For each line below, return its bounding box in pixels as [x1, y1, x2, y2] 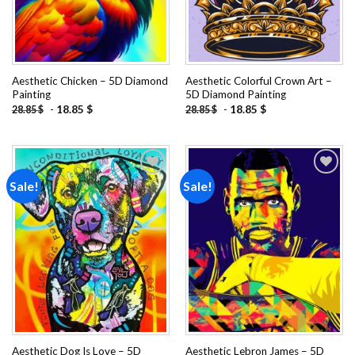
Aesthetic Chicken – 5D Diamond [11, 74, 168, 88]
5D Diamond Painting [185, 88, 286, 101]
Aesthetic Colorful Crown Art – [185, 74, 332, 88]
